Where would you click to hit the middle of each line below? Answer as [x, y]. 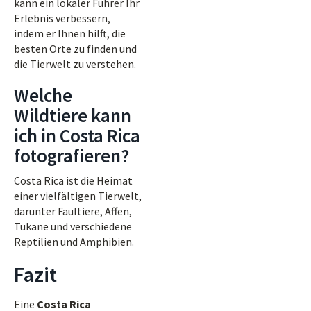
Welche [43, 95]
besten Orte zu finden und [75, 49]
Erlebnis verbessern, [62, 18]
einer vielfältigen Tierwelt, [78, 196]
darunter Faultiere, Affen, [73, 211]
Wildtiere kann [73, 115]
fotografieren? [72, 155]
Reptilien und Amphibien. [74, 242]
